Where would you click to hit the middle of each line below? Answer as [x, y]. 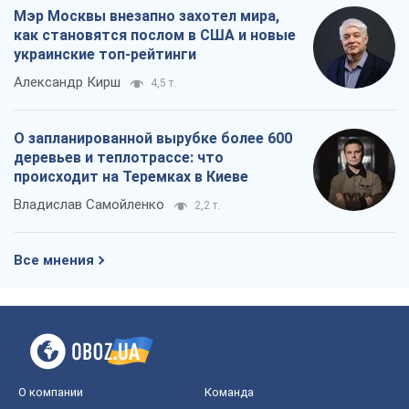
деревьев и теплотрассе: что [119, 158]
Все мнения [54, 261]
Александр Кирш [67, 83]
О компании [51, 393]
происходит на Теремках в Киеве [131, 177]
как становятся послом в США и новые [155, 36]
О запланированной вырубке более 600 [153, 139]
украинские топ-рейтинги [105, 55]
